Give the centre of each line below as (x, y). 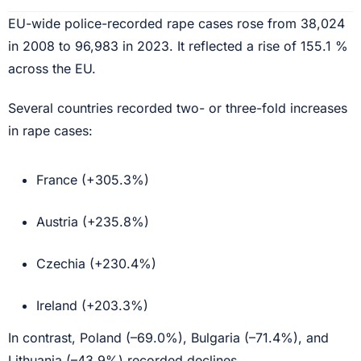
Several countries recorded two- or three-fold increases (178, 108)
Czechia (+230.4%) (96, 263)
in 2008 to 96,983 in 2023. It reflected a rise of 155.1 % (178, 46)
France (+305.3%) (95, 179)
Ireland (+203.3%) (92, 305)
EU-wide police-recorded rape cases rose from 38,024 (176, 23)
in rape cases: (50, 130)
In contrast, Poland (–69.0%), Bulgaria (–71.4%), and (168, 337)
